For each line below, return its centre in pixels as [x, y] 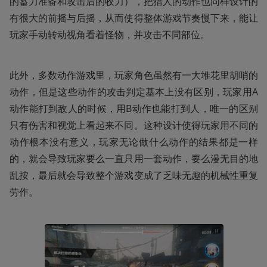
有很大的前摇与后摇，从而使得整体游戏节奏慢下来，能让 [134, 18]
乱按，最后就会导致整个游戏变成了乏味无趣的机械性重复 [134, 175]
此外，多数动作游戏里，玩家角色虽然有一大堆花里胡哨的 [134, 75]
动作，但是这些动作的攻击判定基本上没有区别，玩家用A [134, 91]
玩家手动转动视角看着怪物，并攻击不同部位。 [110, 34]
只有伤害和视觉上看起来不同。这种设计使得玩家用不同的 [134, 125]
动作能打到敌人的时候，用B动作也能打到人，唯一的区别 [134, 108]
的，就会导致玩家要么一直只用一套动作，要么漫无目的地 [134, 158]
